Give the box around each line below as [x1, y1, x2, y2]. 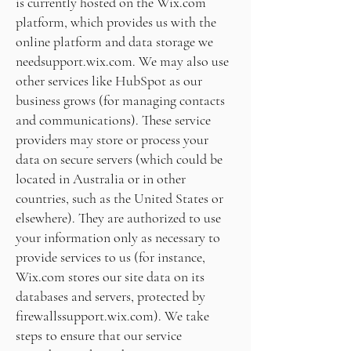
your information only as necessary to [16, 229, 220, 246]
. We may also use [132, 52, 229, 70]
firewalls [16, 307, 62, 324]
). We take [154, 307, 209, 324]
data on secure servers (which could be [16, 150, 223, 168]
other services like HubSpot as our [16, 72, 202, 89]
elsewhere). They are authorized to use [16, 209, 221, 226]
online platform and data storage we [16, 33, 213, 50]
